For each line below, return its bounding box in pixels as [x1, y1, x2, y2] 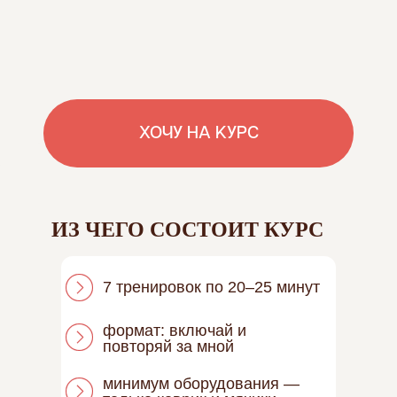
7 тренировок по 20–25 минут [103, 278, 320, 296]
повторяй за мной [103, 338, 234, 355]
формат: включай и [103, 322, 246, 339]
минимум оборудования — [103, 375, 300, 393]
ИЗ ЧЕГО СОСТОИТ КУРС [51, 213, 323, 244]
